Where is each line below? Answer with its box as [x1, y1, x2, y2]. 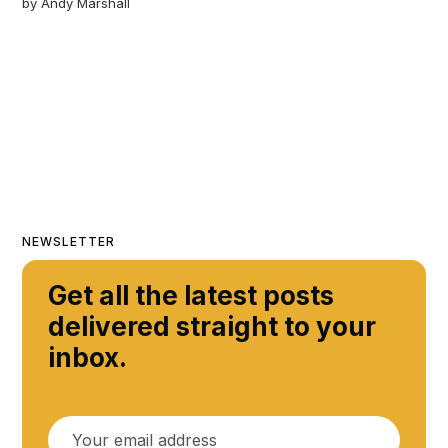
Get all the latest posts [48, 279, 335, 311]
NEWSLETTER [22, 233, 116, 249]
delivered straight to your [48, 310, 377, 342]
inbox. [48, 341, 128, 373]
